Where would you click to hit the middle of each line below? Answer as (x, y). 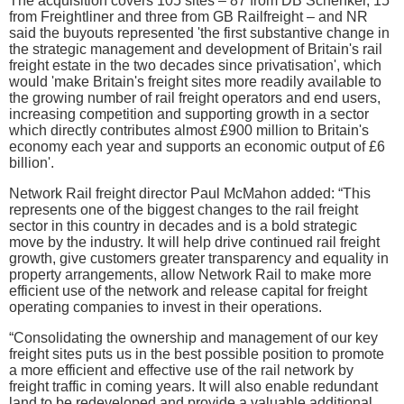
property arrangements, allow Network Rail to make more (190, 274)
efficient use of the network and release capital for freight (188, 290)
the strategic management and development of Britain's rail (196, 49)
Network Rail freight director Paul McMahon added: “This (190, 193)
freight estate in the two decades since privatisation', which (195, 65)
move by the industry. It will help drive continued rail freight (194, 242)
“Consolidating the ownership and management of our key (193, 337)
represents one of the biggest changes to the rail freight (184, 209)
